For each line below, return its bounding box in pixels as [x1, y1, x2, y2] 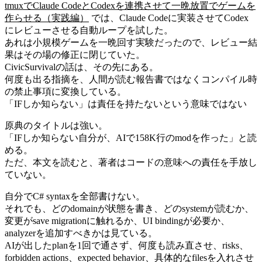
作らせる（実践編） [5, 12, 89, 23]
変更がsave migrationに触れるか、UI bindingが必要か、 [5, 215, 230, 226]
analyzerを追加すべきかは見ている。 [5, 227, 157, 238]
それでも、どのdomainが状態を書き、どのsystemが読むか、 [5, 203, 254, 213]
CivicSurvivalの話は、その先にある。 [5, 61, 158, 72]
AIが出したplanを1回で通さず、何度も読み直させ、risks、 [5, 240, 249, 250]
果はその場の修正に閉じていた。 [5, 49, 145, 60]
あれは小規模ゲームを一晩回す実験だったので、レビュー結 [5, 37, 257, 47]
